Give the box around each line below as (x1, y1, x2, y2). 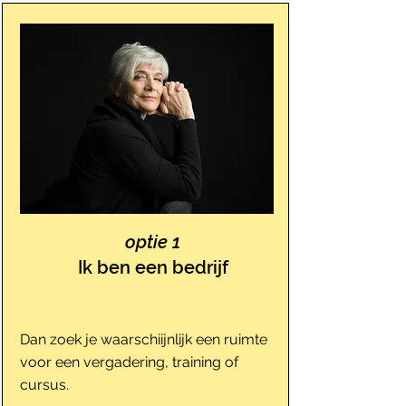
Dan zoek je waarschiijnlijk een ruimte (19, 331, 267, 348)
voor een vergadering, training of (19, 353, 238, 371)
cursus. (19, 376, 69, 393)
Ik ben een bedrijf (77, 256, 228, 278)
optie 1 (125, 231, 180, 253)
